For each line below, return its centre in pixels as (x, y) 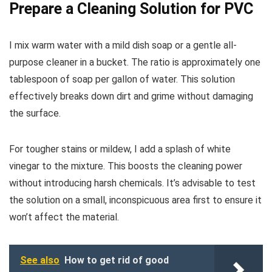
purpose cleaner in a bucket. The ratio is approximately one (135, 62)
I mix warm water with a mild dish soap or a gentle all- (123, 45)
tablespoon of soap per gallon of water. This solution (122, 79)
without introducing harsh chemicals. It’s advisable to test (132, 183)
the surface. (35, 113)
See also (40, 260)
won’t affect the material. (64, 217)
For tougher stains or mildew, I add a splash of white (120, 149)
